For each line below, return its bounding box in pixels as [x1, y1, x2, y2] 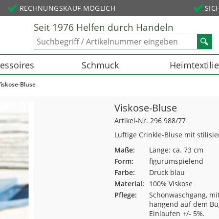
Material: [114, 179, 144, 188]
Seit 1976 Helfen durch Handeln [34, 21, 174, 34]
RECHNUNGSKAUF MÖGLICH [19, 3, 116, 13]
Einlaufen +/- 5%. [149, 209, 205, 218]
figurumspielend [149, 156, 203, 166]
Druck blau [149, 168, 185, 177]
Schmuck [81, 59, 119, 71]
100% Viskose [149, 179, 193, 188]
